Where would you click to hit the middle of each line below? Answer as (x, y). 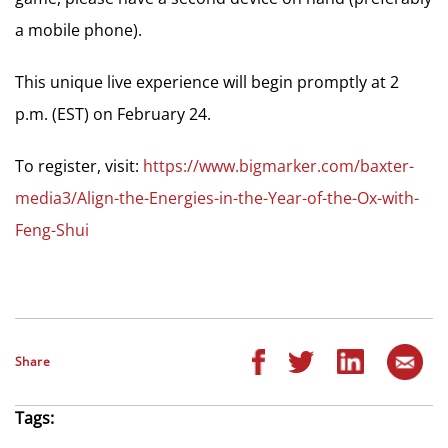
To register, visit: (79, 165)
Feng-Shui (52, 229)
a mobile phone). (78, 29)
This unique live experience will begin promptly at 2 (207, 81)
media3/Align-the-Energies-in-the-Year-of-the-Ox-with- (217, 197)
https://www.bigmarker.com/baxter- (278, 165)
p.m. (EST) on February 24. (113, 113)
